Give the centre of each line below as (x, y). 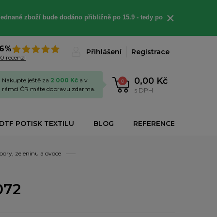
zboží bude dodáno (54, 17)
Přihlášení (104, 52)
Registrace (150, 52)
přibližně (98, 17)
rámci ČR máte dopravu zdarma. (49, 89)
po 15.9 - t (127, 17)
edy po (152, 17)
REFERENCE (154, 124)
